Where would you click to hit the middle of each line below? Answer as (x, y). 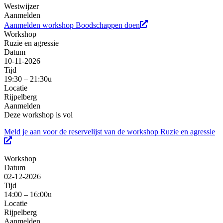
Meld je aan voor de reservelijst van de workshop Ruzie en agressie (110, 132)
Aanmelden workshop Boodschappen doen (72, 25)
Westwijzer (21, 6)
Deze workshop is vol (38, 115)
